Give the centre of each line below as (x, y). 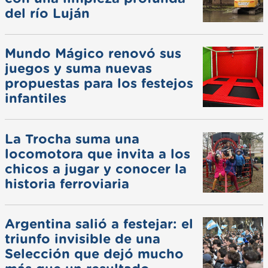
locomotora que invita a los (98, 154)
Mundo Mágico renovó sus (93, 54)
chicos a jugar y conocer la (96, 169)
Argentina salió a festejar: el (99, 225)
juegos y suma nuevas (78, 68)
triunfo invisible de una (83, 240)
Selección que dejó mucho (94, 255)
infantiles (36, 98)
